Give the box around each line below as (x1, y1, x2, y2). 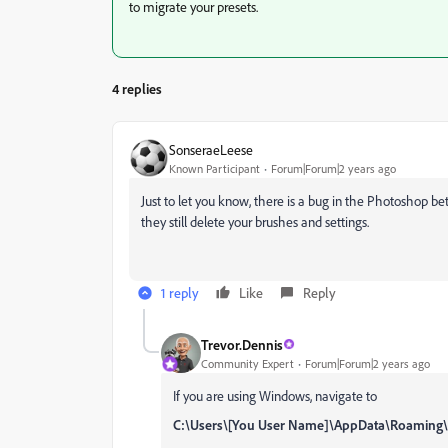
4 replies (112, 80, 162, 97)
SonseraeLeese (169, 140, 253, 158)
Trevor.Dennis (201, 335, 283, 353)
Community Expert (201, 355, 294, 371)
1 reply (161, 284, 199, 301)
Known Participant (169, 160, 260, 176)
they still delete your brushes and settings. (141, 213, 369, 230)
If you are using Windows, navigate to (173, 387, 377, 404)
